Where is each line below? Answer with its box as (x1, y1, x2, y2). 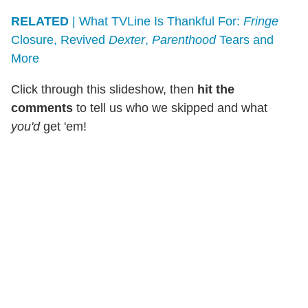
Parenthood (152, 32, 216, 47)
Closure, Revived (11, 32, 109, 47)
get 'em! (40, 119, 87, 133)
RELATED (11, 14, 69, 28)
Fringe (243, 14, 278, 28)
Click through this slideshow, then (11, 82, 197, 96)
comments (11, 100, 73, 115)
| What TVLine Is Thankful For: (69, 14, 243, 28)
